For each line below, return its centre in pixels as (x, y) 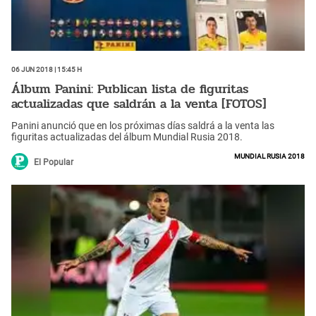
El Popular (54, 163)
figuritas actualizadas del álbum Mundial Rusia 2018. (127, 137)
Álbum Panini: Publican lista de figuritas (130, 89)
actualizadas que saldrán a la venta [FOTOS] (139, 103)
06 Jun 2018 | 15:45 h (47, 69)
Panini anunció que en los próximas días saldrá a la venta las (143, 126)
